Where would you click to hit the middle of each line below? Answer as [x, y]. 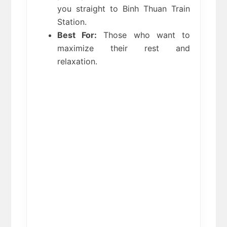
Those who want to [143, 35]
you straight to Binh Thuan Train [124, 9]
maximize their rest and [124, 48]
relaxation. [78, 62]
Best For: [77, 35]
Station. [72, 22]
